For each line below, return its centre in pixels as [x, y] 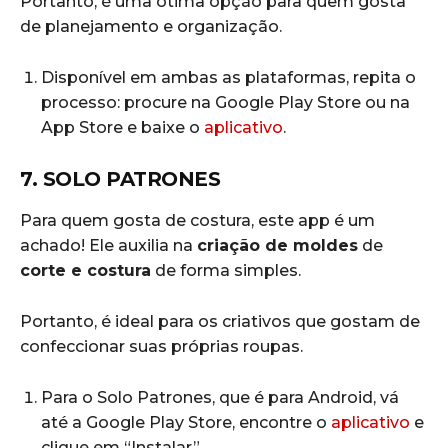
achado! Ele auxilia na [108, 246]
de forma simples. [228, 271]
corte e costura [85, 271]
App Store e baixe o [122, 128]
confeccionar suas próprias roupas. [161, 347]
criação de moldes [277, 246]
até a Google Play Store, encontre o [186, 423]
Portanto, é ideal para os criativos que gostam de [220, 322]
